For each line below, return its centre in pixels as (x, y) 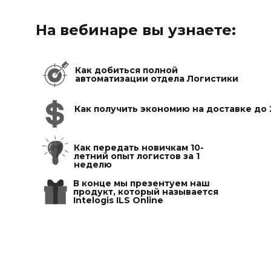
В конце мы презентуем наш (142, 183)
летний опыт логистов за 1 (137, 156)
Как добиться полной (126, 70)
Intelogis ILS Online (118, 200)
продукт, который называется (146, 192)
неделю (93, 165)
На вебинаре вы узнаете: (136, 30)
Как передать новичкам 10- (139, 148)
